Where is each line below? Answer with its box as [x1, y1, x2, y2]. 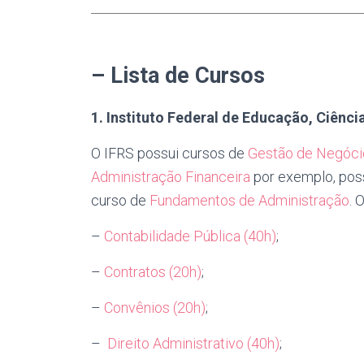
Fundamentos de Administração [149, 192, 349, 209]
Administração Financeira [91, 168, 250, 185]
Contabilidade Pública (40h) [104, 227, 276, 245]
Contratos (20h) [104, 263, 201, 280]
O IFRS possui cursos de [91, 145, 248, 162]
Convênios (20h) [104, 299, 206, 316]
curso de [91, 192, 149, 209]
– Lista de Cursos [91, 63, 265, 89]
